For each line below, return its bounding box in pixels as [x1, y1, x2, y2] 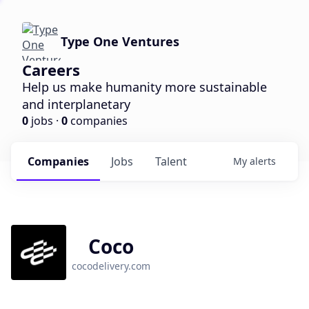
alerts [250, 154, 276, 168]
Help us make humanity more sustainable [22, 79, 267, 95]
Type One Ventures [61, 33, 179, 50]
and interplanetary [22, 96, 130, 112]
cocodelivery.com [72, 259, 150, 272]
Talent [155, 154, 187, 169]
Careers [22, 59, 80, 80]
